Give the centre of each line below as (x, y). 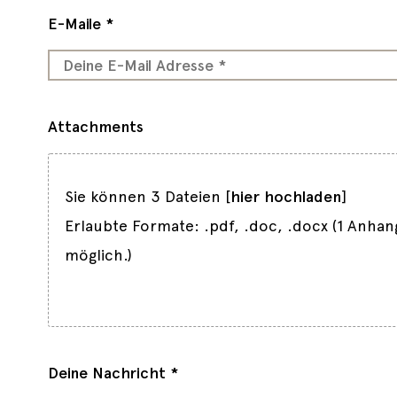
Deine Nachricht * (113, 372)
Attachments (95, 127)
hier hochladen (285, 196)
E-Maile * (80, 23)
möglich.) (98, 254)
